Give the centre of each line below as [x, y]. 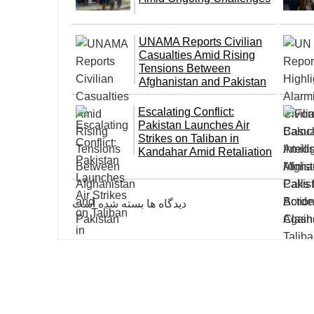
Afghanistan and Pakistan [203, 82]
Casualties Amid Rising [197, 55]
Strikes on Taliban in [189, 138]
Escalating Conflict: [186, 112]
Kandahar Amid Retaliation [205, 152]
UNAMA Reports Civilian [200, 42]
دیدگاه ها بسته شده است [129, 204]
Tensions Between [185, 68]
